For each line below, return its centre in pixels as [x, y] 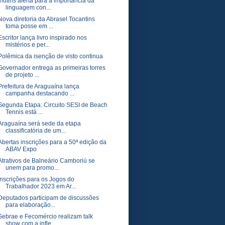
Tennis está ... [24, 112]
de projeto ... [22, 75]
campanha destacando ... [40, 93]
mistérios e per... [27, 45]
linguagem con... [28, 8]
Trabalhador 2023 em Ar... [40, 186]
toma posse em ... [29, 26]
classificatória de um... [35, 131]
